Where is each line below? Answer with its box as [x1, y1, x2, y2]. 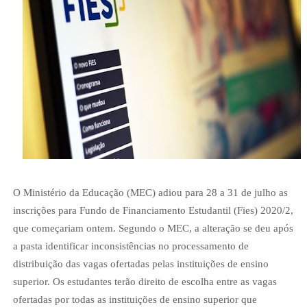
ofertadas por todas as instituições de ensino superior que [12, 294, 257, 305]
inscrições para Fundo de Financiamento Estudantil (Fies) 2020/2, [12, 205, 293, 216]
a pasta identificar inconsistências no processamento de [12, 241, 249, 251]
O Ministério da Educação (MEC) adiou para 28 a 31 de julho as [12, 187, 288, 198]
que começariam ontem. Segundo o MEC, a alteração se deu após [12, 223, 293, 234]
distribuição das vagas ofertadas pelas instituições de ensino [12, 258, 269, 269]
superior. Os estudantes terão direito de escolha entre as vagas [12, 276, 277, 287]
